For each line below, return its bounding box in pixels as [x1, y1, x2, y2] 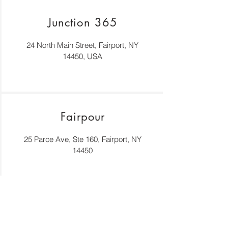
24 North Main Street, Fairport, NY [26, 40, 138, 50]
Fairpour [60, 109, 105, 124]
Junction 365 [47, 15, 118, 30]
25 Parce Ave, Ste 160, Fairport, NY [23, 134, 141, 144]
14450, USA [63, 51, 102, 61]
